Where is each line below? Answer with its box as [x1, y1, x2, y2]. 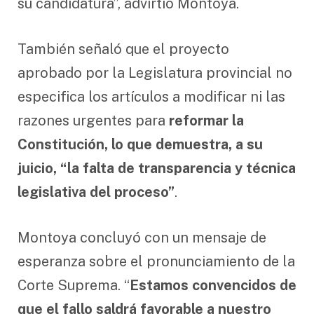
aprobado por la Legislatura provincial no [18, 64, 292, 82]
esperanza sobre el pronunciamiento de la [18, 252, 295, 270]
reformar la [165, 112, 244, 130]
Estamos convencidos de [130, 276, 296, 294]
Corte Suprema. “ [18, 276, 130, 294]
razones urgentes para [18, 112, 165, 130]
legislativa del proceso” [18, 184, 175, 201]
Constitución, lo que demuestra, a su [18, 136, 263, 153]
